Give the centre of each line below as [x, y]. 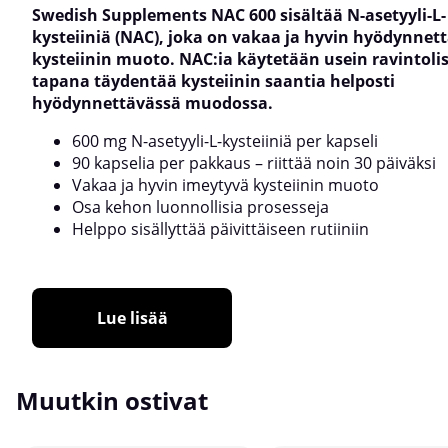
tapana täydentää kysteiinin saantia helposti [213, 80]
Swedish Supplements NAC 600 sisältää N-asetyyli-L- [239, 14]
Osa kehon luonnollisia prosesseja [200, 206]
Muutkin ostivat [112, 400]
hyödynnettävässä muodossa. [152, 102]
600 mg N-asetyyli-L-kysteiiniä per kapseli [225, 140]
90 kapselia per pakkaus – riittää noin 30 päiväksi [254, 162]
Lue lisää [132, 317]
